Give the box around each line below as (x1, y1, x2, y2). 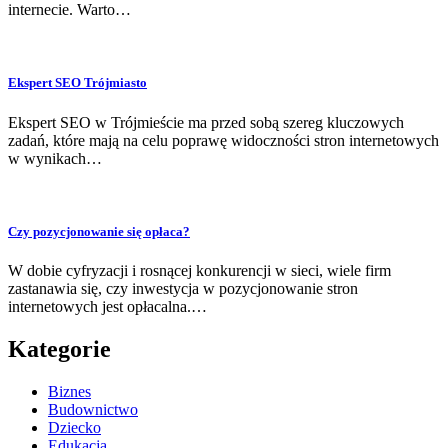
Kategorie (8, 335, 111, 362)
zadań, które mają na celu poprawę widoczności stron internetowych (8, 131, 439, 149)
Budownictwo (48, 400, 138, 418)
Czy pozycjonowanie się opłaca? (8, 223, 190, 239)
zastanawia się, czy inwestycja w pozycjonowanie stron (8, 279, 358, 297)
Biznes (48, 382, 91, 400)
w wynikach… (8, 149, 102, 167)
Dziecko (48, 418, 101, 436)
